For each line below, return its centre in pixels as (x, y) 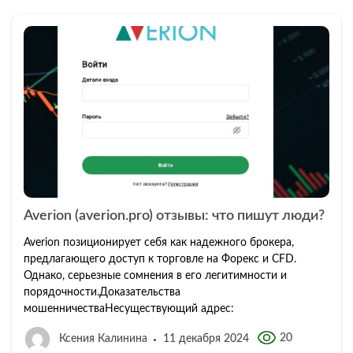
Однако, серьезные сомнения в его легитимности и (155, 275)
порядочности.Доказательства (102, 292)
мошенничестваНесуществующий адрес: (130, 308)
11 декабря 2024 (206, 338)
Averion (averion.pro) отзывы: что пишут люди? (174, 216)
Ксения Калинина (103, 338)
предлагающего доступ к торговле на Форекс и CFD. (160, 259)
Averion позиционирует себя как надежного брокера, (159, 242)
